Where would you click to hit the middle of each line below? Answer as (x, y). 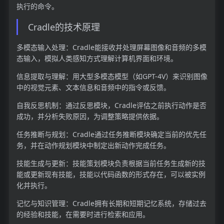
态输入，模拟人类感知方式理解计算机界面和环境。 (97, 58)
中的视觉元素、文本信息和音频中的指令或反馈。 (93, 87)
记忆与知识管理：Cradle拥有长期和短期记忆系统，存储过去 (111, 203)
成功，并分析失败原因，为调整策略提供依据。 (90, 116)
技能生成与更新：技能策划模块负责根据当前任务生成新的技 (111, 163)
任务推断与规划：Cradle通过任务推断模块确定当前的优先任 (111, 134)
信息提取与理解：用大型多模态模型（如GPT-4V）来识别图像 (112, 76)
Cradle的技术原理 (64, 27)
